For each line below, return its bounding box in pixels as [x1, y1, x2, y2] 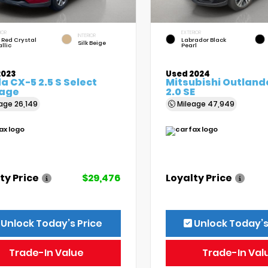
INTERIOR [77, 32, 96, 39]
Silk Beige [77, 39, 106, 47]
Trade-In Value [9, 246, 84, 260]
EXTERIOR [181, 29, 201, 36]
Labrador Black [181, 36, 226, 44]
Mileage [175, 99, 208, 109]
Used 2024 [165, 68, 210, 80]
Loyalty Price [165, 171, 232, 185]
